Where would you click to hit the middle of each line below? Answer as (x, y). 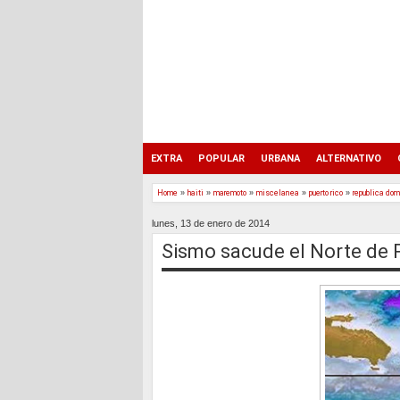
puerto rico (326, 193)
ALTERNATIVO (349, 158)
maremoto (230, 193)
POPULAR (221, 158)
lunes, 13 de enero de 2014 (211, 223)
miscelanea (278, 193)
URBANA (280, 158)
